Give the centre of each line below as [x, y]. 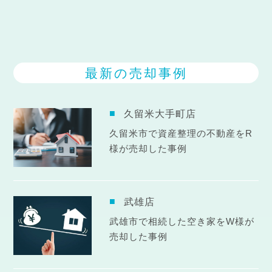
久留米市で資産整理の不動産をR [181, 134]
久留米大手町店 [160, 114]
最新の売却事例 [136, 73]
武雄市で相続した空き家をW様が [182, 222]
